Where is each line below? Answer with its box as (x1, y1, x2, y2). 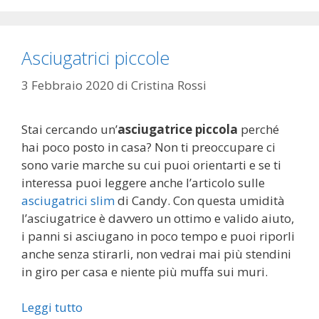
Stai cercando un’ (21, 120, 117, 137)
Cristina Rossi (131, 76, 206, 93)
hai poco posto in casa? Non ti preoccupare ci (21, 138, 276, 155)
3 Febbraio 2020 (21, 76, 114, 93)
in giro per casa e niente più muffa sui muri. (21, 263, 268, 280)
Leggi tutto (21, 299, 83, 316)
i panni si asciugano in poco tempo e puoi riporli (21, 227, 295, 244)
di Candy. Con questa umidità (115, 192, 285, 209)
